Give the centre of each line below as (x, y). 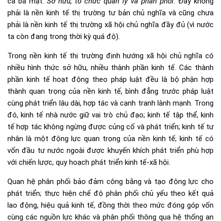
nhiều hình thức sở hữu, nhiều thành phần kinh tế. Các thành (110, 67)
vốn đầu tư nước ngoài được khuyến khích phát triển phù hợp (110, 150)
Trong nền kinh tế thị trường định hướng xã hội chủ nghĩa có (110, 55)
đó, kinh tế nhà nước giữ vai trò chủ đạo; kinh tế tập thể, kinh (110, 115)
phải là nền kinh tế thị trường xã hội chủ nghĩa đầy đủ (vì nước (110, 24)
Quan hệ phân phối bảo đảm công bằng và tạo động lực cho (110, 181)
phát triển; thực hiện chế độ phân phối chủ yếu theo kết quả (110, 193)
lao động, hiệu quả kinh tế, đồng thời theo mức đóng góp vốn (110, 205)
